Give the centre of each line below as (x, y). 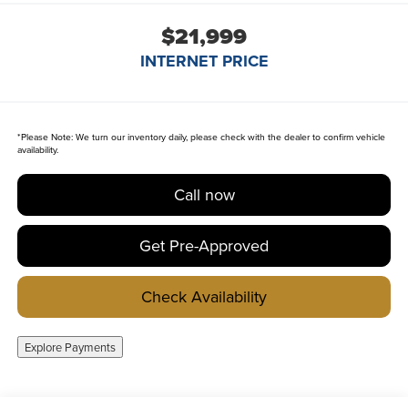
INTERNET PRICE (204, 61)
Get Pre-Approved (204, 246)
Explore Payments (70, 347)
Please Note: (46, 137)
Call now (204, 195)
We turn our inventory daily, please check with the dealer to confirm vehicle (229, 137)
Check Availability (204, 297)
